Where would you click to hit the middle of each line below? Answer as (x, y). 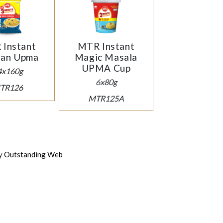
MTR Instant (106, 46)
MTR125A (106, 99)
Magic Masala (106, 57)
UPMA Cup (106, 68)
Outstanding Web (33, 155)
